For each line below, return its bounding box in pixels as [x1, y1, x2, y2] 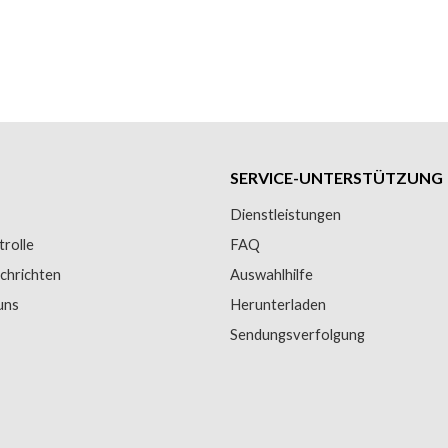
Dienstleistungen [229, 206, 341, 224]
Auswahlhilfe [229, 266, 313, 284]
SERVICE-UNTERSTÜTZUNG [229, 168, 443, 188]
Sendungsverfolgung [229, 326, 365, 344]
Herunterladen [229, 296, 326, 314]
